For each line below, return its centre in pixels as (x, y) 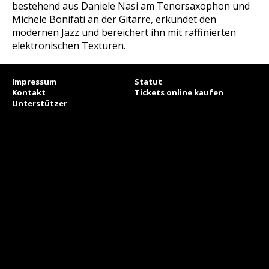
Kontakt (29, 92)
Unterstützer (40, 103)
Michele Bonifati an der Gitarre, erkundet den (114, 19)
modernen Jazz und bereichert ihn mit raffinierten (124, 32)
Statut (148, 82)
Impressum (34, 82)
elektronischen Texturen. (69, 46)
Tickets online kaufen (179, 92)
